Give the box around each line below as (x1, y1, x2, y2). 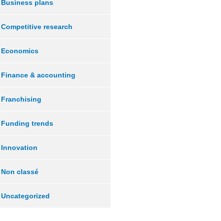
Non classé (1, 168, 38, 176)
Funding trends (1, 119, 53, 127)
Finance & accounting (1, 71, 75, 79)
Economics (1, 47, 38, 55)
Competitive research (1, 23, 73, 31)
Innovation (1, 144, 37, 151)
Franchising (1, 95, 41, 103)
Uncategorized (1, 192, 50, 200)
